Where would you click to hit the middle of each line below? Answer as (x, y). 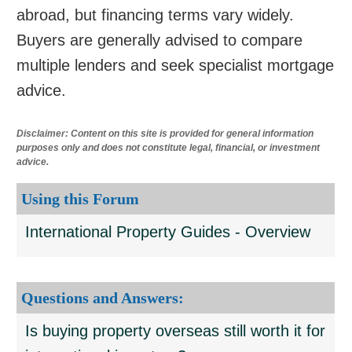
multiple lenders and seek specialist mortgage (176, 65)
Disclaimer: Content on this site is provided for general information (165, 134)
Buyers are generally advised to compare (160, 40)
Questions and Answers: (103, 298)
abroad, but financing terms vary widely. (156, 15)
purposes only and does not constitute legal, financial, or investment (169, 148)
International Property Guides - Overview (168, 232)
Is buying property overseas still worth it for (176, 331)
